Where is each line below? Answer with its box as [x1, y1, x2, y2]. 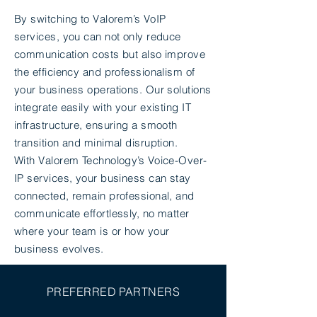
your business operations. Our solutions [14, 83, 212, 96]
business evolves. [14, 242, 104, 255]
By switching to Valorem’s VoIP [14, 12, 166, 25]
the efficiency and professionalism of [14, 65, 195, 79]
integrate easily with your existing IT [14, 100, 192, 114]
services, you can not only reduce [14, 30, 181, 43]
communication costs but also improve [14, 47, 206, 61]
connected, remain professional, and [14, 189, 195, 202]
